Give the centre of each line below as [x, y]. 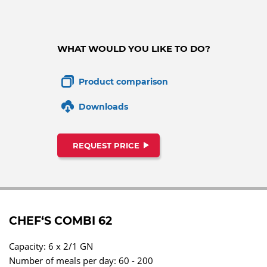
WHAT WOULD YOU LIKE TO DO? [133, 49]
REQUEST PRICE [106, 145]
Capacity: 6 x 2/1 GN [51, 246]
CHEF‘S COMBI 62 [60, 221]
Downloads [103, 107]
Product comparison [123, 82]
